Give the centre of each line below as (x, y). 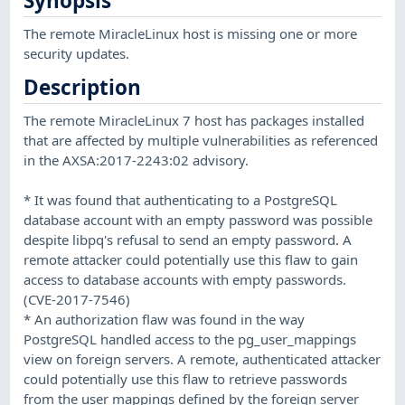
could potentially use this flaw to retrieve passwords (186, 378)
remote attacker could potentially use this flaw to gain (191, 259)
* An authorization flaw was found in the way (165, 319)
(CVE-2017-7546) (77, 299)
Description (83, 88)
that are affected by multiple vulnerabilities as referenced (201, 140)
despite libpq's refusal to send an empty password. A (188, 239)
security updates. (77, 53)
